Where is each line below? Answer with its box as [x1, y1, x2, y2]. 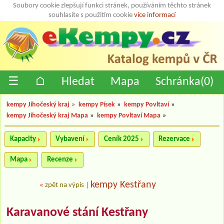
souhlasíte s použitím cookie [48, 11, 134, 19]
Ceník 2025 [104, 135, 139, 143]
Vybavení [55, 135, 84, 143]
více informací [134, 11, 175, 19]
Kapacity [10, 135, 36, 143]
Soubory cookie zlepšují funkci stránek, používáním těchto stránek [13, 2, 211, 9]
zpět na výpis [45, 181, 84, 189]
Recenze [47, 155, 73, 163]
